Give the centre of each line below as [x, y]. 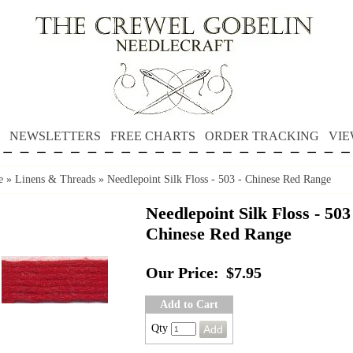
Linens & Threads [55, 179]
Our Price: [182, 273]
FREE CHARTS [152, 136]
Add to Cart [189, 305]
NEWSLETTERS [55, 136]
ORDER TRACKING [262, 136]
